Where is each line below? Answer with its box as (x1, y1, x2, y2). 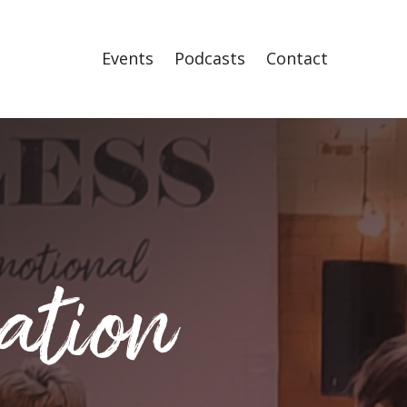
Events (102, 47, 154, 69)
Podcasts (174, 47, 245, 69)
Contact (266, 47, 328, 69)
